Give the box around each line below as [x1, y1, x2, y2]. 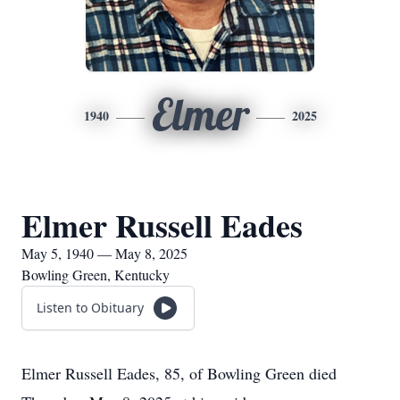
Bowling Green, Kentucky [21, 265, 170, 284]
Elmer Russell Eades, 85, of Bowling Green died [21, 362, 337, 384]
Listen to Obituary [37, 299, 144, 316]
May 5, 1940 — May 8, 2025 [21, 244, 187, 262]
